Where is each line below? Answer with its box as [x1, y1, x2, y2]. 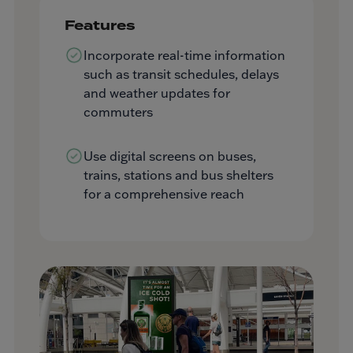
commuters [84, 104, 153, 121]
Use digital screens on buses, [84, 148, 256, 165]
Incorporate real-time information [84, 47, 285, 64]
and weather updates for [84, 85, 230, 102]
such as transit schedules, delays [84, 66, 279, 83]
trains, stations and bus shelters [84, 167, 273, 184]
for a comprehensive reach [84, 186, 244, 203]
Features [65, 16, 136, 36]
